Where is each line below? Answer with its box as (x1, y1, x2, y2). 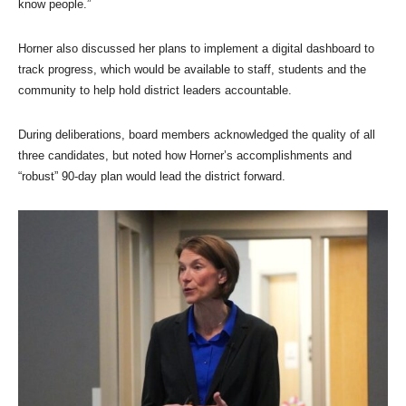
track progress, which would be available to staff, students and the (18, 63, 366, 76)
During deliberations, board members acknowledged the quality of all (18, 128, 375, 141)
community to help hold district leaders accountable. (18, 83, 295, 97)
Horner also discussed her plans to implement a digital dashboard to (18, 42, 374, 55)
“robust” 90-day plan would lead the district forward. (18, 169, 289, 183)
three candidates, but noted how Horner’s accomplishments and (18, 149, 352, 162)
